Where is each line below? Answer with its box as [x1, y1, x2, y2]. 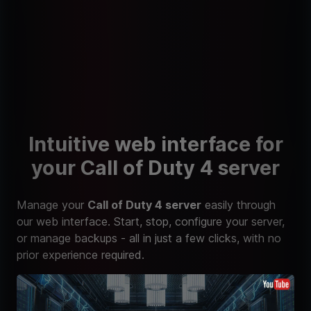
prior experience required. [17, 248, 144, 262]
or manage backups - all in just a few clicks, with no [17, 231, 281, 246]
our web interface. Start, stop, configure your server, [17, 215, 285, 229]
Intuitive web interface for [28, 132, 283, 157]
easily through [201, 198, 276, 212]
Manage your [17, 198, 87, 212]
